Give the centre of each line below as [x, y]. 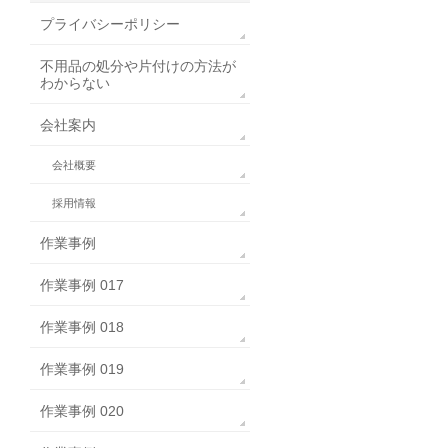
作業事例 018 [82, 327]
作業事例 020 [82, 411]
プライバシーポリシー [110, 24]
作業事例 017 [82, 285]
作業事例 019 [82, 369]
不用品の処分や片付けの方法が [138, 66]
